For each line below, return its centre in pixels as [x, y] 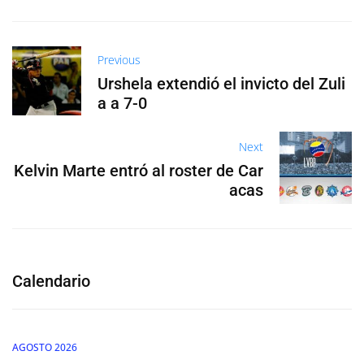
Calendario [51, 281]
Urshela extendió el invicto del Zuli [222, 84]
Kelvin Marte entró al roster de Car [139, 171]
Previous [119, 60]
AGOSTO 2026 [45, 347]
